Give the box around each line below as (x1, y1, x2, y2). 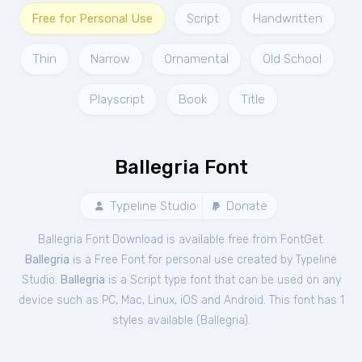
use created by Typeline (214, 253, 337, 267)
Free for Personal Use (32, 11, 153, 26)
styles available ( (112, 314, 200, 327)
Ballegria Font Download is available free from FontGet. (37, 233, 325, 246)
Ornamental (164, 52, 229, 66)
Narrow (90, 52, 130, 66)
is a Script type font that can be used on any (104, 273, 341, 287)
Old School (263, 52, 322, 66)
